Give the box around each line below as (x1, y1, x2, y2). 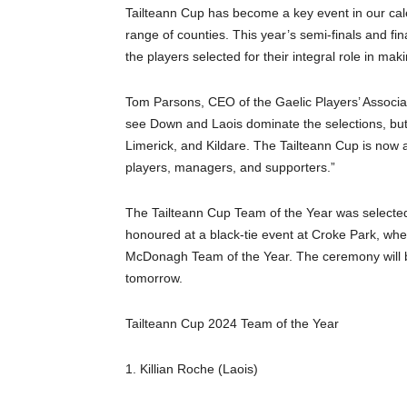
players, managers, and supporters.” (125, 159, 335, 174)
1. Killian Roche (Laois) (125, 361, 258, 376)
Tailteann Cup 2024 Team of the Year (125, 315, 339, 331)
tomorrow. (125, 270, 183, 285)
